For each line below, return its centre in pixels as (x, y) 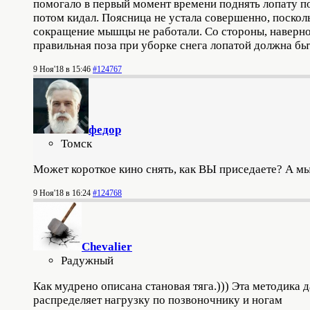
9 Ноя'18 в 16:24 (62, 193)
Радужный (87, 261)
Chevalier (107, 247)
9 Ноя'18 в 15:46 (62, 69)
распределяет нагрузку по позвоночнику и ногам (158, 300)
